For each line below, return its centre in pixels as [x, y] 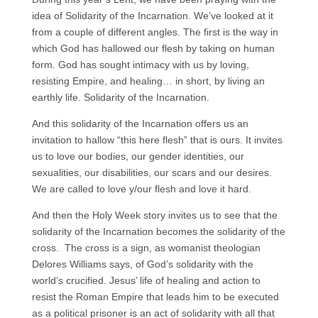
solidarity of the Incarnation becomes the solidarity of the [158, 231]
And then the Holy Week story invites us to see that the [154, 215]
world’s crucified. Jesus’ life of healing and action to [146, 280]
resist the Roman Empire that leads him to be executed [155, 297]
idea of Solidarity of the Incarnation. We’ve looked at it [152, 16]
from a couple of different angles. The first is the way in [155, 32]
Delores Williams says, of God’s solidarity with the [142, 264]
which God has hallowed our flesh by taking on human [153, 48]
